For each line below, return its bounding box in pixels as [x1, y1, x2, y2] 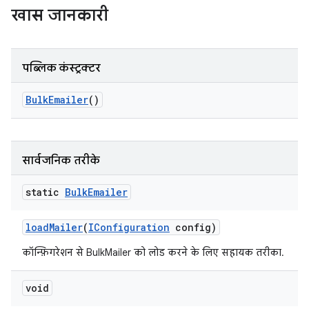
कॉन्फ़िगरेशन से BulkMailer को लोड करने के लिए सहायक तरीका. [22, 246, 284, 259]
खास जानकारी [11, 5, 108, 26]
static [26, 186, 65, 199]
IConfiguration [88, 221, 170, 234]
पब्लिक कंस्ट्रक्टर [22, 61, 101, 75]
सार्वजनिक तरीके [22, 154, 100, 168]
